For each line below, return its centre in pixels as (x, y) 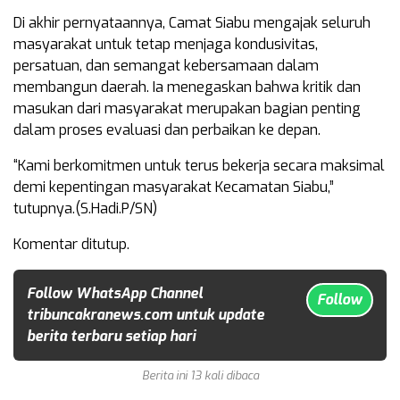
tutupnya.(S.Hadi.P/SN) (85, 208)
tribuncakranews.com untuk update (146, 315)
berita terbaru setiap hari (111, 336)
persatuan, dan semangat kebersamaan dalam (166, 66)
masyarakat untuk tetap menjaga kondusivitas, (166, 44)
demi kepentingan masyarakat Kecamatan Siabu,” (174, 187)
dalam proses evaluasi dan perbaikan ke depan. (167, 130)
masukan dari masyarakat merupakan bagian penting (187, 108)
